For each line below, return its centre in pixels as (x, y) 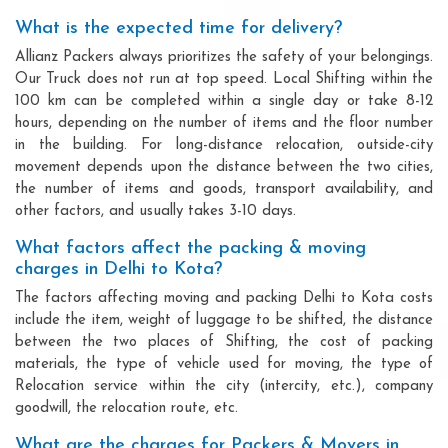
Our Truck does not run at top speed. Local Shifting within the (224, 79)
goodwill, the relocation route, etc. (126, 408)
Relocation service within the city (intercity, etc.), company (224, 386)
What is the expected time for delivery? (178, 28)
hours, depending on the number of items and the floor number (224, 123)
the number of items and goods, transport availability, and (224, 189)
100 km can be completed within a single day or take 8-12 (224, 101)
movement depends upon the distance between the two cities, (224, 167)
